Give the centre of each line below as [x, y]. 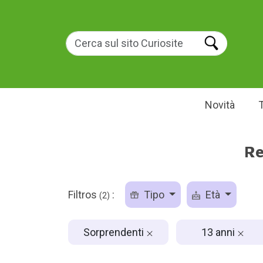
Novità [220, 105]
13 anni [219, 232]
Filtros [83, 195]
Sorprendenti [114, 232]
